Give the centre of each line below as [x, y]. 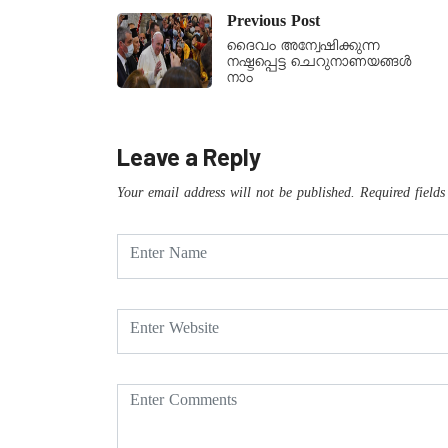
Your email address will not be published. [236, 194]
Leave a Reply [189, 156]
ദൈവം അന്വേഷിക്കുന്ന [303, 47]
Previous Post [273, 23]
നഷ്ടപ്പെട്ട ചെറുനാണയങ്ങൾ [320, 63]
